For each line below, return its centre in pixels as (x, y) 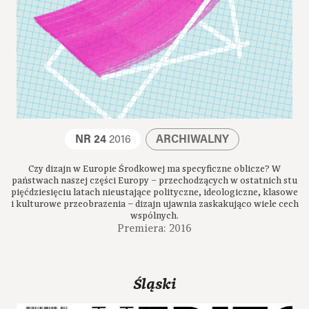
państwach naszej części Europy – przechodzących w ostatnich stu (154, 180)
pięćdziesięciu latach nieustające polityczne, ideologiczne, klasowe (154, 192)
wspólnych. (154, 216)
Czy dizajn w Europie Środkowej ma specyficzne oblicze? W (154, 169)
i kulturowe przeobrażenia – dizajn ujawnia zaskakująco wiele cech (154, 204)
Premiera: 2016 (154, 228)
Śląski (154, 284)
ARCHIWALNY (192, 140)
